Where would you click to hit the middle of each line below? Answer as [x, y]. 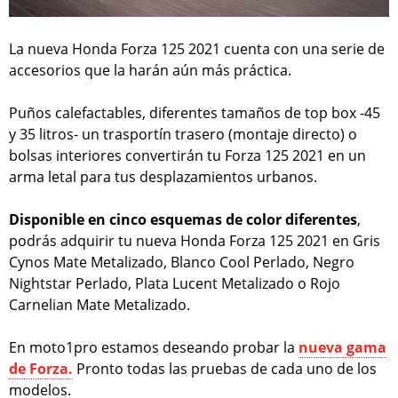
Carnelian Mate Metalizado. [99, 304]
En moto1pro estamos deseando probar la [154, 347]
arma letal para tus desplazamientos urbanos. [163, 176]
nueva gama [342, 347]
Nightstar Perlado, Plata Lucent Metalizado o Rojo [175, 283]
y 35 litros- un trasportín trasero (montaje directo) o [183, 134]
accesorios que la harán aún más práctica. [150, 70]
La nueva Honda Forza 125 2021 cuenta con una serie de [197, 48]
